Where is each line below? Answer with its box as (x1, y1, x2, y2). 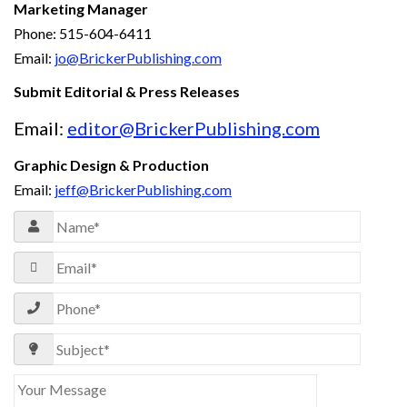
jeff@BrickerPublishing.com (55, 180, 232, 198)
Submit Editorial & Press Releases (14, 82, 240, 100)
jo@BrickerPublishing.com (55, 48, 222, 66)
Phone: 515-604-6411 (14, 24, 152, 42)
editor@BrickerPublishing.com (67, 116, 320, 139)
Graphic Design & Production (14, 155, 209, 174)
